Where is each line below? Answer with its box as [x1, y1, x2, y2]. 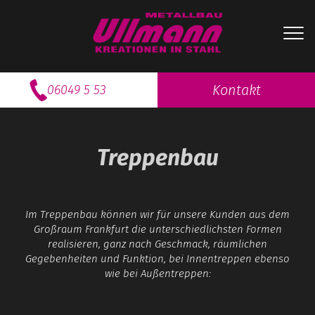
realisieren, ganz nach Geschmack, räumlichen [48, 238, 267, 250]
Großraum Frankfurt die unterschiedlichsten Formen [33, 223, 282, 236]
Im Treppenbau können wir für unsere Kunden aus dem [25, 208, 290, 221]
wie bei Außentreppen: [104, 267, 211, 280]
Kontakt [212, 82, 261, 98]
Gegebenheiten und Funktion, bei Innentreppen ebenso [25, 252, 290, 265]
